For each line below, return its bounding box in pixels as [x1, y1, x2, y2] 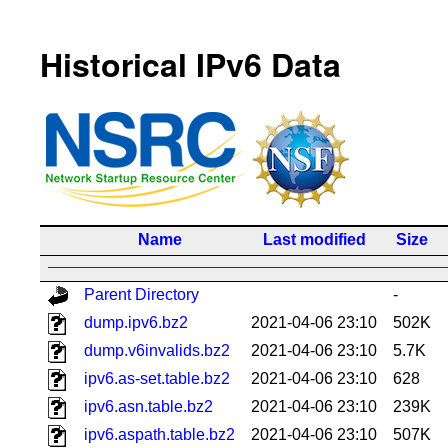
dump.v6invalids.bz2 [84, 341, 230, 359]
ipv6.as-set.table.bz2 [84, 369, 230, 387]
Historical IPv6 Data [40, 41, 341, 88]
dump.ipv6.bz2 [84, 313, 188, 331]
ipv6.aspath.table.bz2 [84, 425, 235, 443]
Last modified [262, 230, 366, 248]
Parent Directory [84, 285, 199, 303]
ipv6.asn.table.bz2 [84, 397, 213, 415]
